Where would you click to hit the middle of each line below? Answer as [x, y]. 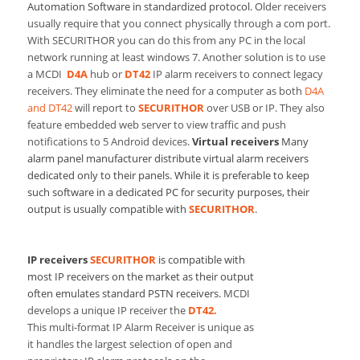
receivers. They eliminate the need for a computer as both [166, 90]
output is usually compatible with [108, 209]
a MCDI [47, 74]
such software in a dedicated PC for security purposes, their [168, 192]
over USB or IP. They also [264, 107]
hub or [106, 74]
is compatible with [200, 259]
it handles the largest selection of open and [129, 344]
